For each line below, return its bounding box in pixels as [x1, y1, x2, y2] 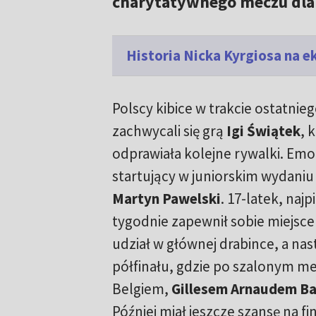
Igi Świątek [226, 121, 300, 141]
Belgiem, [111, 279, 171, 299]
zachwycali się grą [111, 121, 226, 141]
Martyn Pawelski [111, 189, 221, 209]
